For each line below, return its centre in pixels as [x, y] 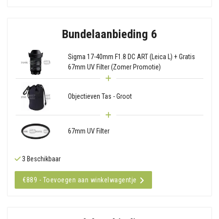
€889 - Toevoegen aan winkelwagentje [80, 180]
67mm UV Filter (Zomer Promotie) [114, 67]
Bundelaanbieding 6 [109, 34]
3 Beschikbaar [41, 159]
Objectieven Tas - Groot [100, 97]
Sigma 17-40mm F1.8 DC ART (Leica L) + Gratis [131, 57]
